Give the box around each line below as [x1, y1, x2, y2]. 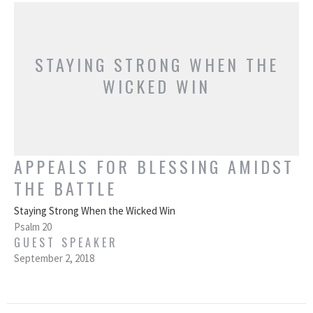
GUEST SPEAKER [14, 234, 118, 252]
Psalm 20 [14, 220, 52, 234]
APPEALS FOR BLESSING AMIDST [14, 154, 294, 180]
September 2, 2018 [14, 252, 94, 265]
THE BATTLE [14, 175, 117, 201]
